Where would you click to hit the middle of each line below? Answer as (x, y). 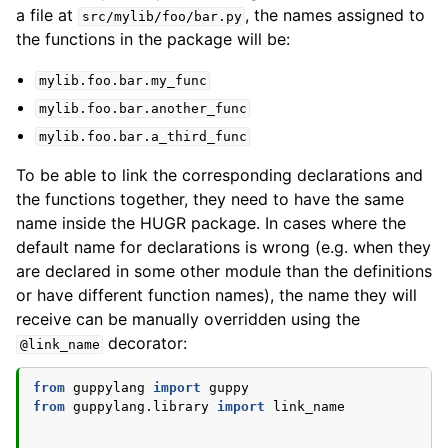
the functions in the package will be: (153, 39)
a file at (47, 15)
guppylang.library (141, 406)
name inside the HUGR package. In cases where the (211, 223)
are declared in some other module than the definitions (224, 271)
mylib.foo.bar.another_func (142, 108)
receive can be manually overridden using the (188, 319)
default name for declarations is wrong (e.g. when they (223, 247)
